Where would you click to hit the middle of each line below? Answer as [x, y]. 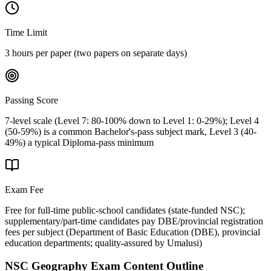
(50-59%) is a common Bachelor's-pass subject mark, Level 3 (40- [131, 131]
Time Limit [26, 32]
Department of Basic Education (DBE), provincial [165, 232]
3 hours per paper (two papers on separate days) [96, 53]
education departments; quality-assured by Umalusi [102, 243]
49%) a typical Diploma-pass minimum [79, 142]
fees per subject [34, 232]
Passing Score [31, 100]
